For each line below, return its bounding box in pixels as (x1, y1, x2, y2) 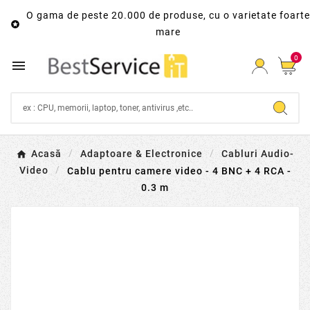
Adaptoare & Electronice (80, 148, 203, 160)
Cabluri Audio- (221, 148, 294, 160)
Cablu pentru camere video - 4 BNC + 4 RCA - (66, 165, 291, 176)
